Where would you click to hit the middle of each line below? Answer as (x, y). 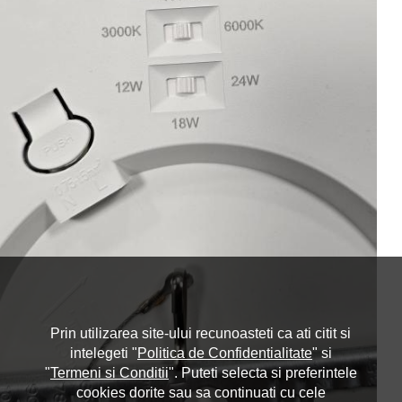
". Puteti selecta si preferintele (262, 372)
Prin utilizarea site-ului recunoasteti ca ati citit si (201, 333)
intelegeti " (103, 353)
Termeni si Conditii (109, 372)
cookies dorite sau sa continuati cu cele (201, 392)
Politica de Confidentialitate (224, 353)
